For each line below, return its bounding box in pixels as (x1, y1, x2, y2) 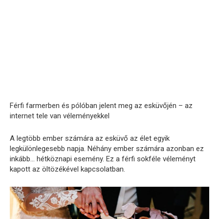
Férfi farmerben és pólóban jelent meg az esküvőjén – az (10, 101, 193, 110)
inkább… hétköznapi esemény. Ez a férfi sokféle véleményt (10, 154, 196, 163)
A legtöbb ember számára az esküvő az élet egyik (10, 133, 170, 143)
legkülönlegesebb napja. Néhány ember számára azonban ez (10, 144, 204, 153)
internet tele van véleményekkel (10, 111, 109, 120)
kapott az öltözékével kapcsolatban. (10, 164, 125, 174)
